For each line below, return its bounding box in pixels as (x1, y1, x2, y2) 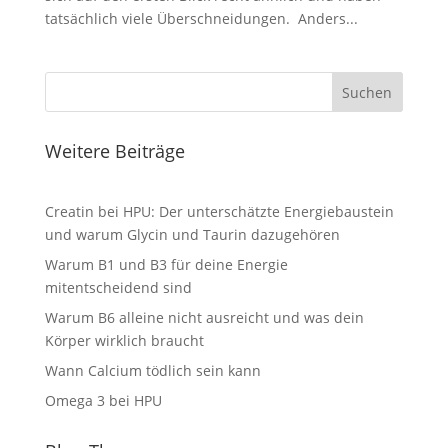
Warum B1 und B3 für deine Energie (44, 255, 288, 274)
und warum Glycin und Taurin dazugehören (44, 225, 340, 244)
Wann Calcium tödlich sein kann (44, 361, 261, 380)
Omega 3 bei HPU (44, 391, 162, 410)
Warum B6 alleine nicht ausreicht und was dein (44, 308, 364, 327)
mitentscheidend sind (44, 278, 192, 297)
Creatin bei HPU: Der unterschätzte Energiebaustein (44, 202, 394, 221)
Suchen (342, 82, 393, 102)
